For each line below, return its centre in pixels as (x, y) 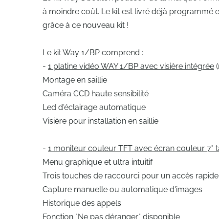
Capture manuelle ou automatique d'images (123, 189)
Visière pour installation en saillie (101, 121)
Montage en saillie (76, 80)
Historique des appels (83, 203)
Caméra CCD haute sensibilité (97, 94)
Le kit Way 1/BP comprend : (94, 53)
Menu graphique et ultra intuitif (99, 162)
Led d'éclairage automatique (95, 107)
